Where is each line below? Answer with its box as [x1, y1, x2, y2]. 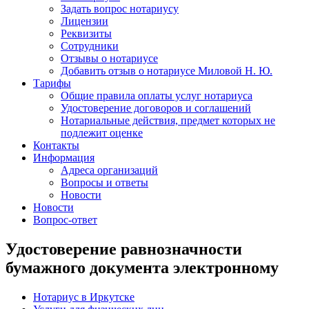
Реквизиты [61, 28, 112, 39]
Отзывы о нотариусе [61, 52, 158, 64]
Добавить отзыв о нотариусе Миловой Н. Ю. [61, 65, 272, 77]
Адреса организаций [61, 164, 158, 176]
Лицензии [61, 15, 108, 27]
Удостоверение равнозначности [6, 239, 242, 258]
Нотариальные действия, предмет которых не [61, 114, 275, 126]
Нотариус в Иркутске [33, 290, 134, 303]
